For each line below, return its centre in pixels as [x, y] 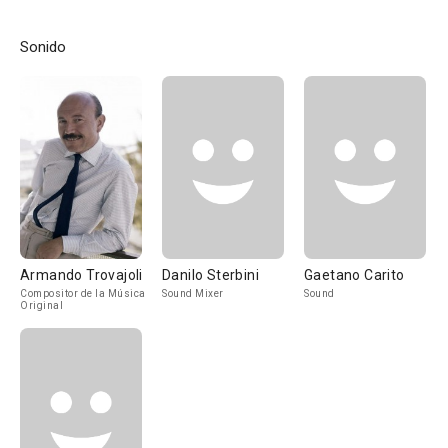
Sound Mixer [193, 293]
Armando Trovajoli [81, 275]
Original [41, 305]
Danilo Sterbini [210, 275]
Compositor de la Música [83, 293]
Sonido [43, 47]
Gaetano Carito [354, 275]
